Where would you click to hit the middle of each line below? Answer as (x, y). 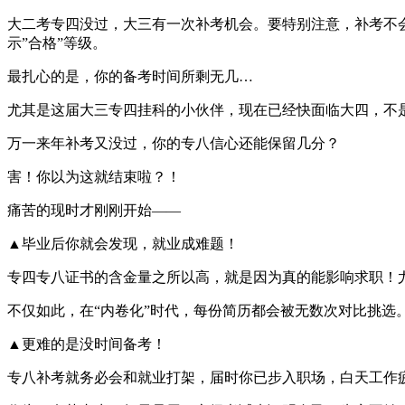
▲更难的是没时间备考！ (87, 344)
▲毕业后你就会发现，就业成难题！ (123, 243)
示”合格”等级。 (57, 42)
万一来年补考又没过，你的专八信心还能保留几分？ (174, 143)
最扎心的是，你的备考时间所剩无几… (130, 76)
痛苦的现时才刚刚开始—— (94, 210)
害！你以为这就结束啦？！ (94, 176)
